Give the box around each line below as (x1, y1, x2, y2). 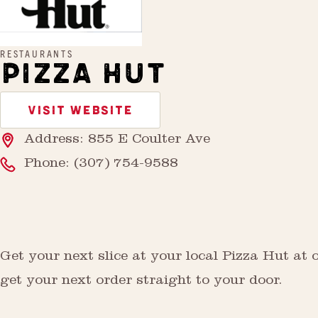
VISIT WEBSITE (28, 104, 133, 119)
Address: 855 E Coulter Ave (24, 133, 210, 148)
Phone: (24, 158, 74, 172)
